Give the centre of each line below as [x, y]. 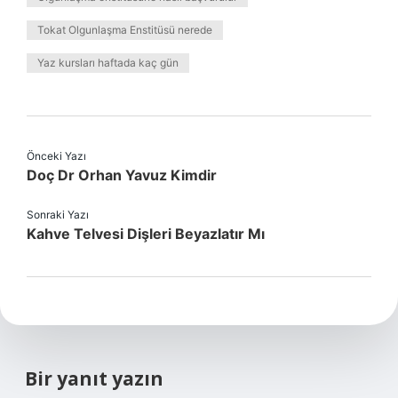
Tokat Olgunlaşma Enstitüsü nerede [125, 30]
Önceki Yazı [56, 156]
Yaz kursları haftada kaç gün [108, 63]
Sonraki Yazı [58, 215]
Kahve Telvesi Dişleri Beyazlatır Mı [146, 234]
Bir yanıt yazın [94, 378]
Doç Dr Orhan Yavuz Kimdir [122, 175]
